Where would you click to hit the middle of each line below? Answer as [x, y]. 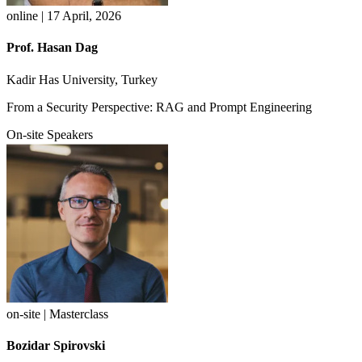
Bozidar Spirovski [56, 345]
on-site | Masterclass [57, 314]
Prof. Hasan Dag [52, 48]
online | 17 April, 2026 [64, 16]
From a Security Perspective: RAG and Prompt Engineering [159, 107]
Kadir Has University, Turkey [82, 79]
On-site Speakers [50, 134]
